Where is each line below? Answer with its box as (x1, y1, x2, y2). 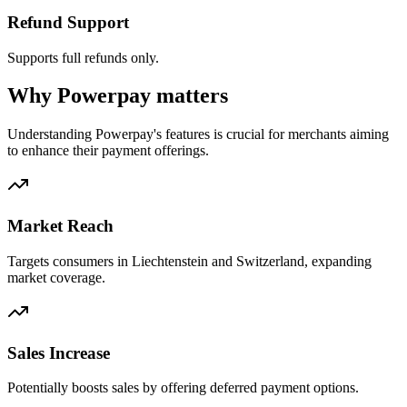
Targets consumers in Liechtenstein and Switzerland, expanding (7, 253, 372, 269)
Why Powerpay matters (7, 84, 228, 108)
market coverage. (7, 269, 105, 285)
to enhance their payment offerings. (7, 143, 209, 159)
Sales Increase (7, 342, 110, 362)
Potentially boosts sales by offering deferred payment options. (7, 380, 359, 396)
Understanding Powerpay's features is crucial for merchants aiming (7, 126, 389, 143)
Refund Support (7, 12, 129, 32)
